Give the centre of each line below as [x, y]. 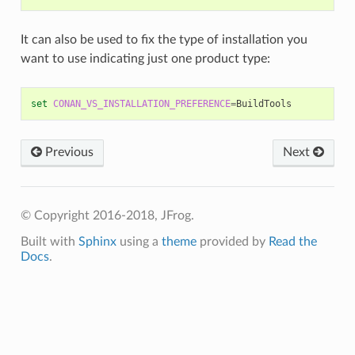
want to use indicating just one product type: [145, 58]
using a [139, 241]
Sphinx [97, 241]
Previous [67, 152]
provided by [232, 241]
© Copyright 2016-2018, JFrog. [107, 215]
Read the [292, 241]
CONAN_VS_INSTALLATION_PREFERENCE [141, 103]
